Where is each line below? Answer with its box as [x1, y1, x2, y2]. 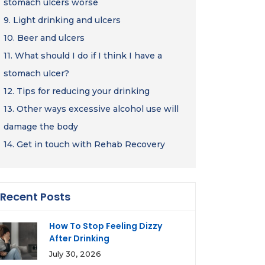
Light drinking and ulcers [13, 15, 121, 25]
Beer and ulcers [17, 33, 85, 43]
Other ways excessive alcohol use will [17, 104, 179, 114]
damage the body [4, 121, 78, 132]
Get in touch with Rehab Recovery [17, 139, 165, 150]
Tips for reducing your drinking [17, 86, 150, 96]
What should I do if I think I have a [15, 50, 162, 61]
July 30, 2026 [49, 249, 101, 258]
